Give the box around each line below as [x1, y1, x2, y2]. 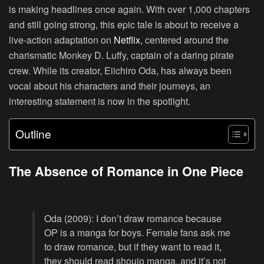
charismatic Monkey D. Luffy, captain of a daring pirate [9, 48, 234, 62]
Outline [15, 125, 51, 141]
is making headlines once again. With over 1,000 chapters [9, 2, 250, 16]
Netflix [114, 32, 140, 47]
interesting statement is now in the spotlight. [9, 94, 190, 108]
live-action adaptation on [9, 32, 114, 47]
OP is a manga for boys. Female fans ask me [44, 225, 230, 239]
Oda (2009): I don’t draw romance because [44, 211, 222, 225]
